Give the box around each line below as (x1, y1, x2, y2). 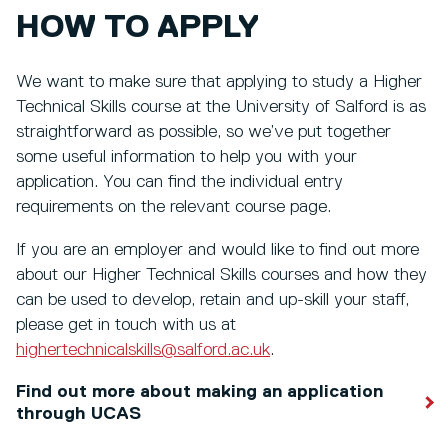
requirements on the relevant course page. (16, 197, 336, 216)
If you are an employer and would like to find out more (16, 240, 419, 259)
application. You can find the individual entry (16, 172, 343, 191)
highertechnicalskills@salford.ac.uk (16, 340, 270, 359)
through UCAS (16, 404, 141, 423)
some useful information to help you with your (16, 147, 357, 166)
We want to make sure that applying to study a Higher (16, 72, 422, 91)
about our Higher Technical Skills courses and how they (16, 265, 427, 284)
